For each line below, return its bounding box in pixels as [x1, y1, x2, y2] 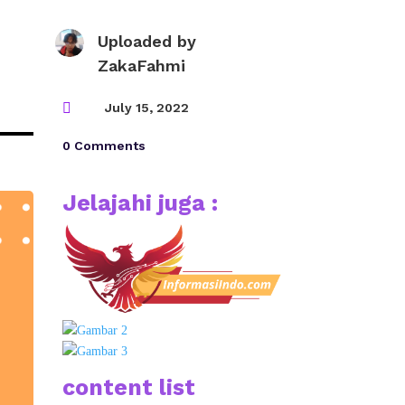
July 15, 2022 [105, 100, 190, 115]
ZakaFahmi [98, 55, 186, 75]
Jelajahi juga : [61, 189, 218, 216]
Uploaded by [98, 31, 197, 51]
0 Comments [61, 138, 146, 154]
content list [61, 374, 195, 401]
